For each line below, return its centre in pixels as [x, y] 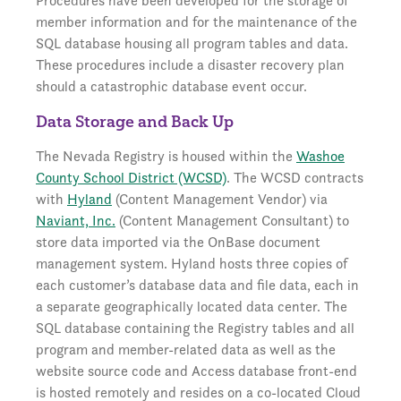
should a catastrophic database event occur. [171, 86]
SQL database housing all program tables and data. [192, 43]
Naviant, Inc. [76, 221]
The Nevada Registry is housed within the [166, 156]
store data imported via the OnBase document [178, 242]
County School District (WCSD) [131, 178]
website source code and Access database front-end [196, 371]
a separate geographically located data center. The [192, 307]
